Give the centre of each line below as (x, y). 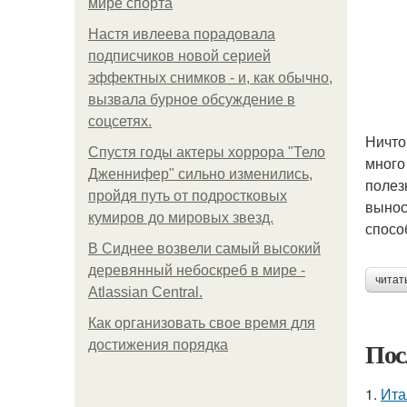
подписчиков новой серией (179, 56)
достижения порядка (158, 345)
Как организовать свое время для (202, 323)
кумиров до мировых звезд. (181, 218)
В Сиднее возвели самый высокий (204, 248)
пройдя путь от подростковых (188, 196)
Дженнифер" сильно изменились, (200, 174)
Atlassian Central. (145, 292)
